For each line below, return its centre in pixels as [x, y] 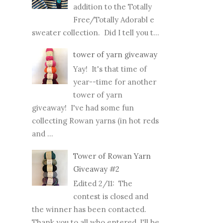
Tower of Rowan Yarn [112, 156]
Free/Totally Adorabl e [114, 19]
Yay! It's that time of [110, 69]
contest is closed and [111, 196]
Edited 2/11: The [103, 183]
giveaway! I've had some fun [83, 108]
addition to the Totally [112, 6]
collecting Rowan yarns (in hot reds [95, 121]
